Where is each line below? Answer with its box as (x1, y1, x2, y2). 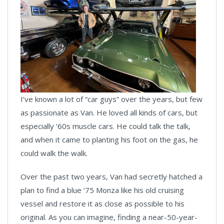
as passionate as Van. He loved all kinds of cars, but (20, 107, 197, 118)
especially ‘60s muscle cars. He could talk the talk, (20, 121, 190, 131)
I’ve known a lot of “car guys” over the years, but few (20, 94, 202, 104)
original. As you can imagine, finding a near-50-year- (20, 212, 197, 222)
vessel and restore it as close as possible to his (20, 198, 184, 209)
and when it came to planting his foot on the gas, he (20, 134, 198, 145)
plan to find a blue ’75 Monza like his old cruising (20, 185, 184, 195)
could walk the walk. (20, 148, 87, 158)
